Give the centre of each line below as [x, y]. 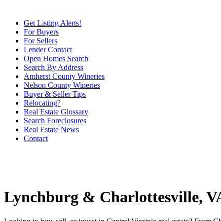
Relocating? [42, 103]
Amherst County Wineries [64, 76]
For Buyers [41, 32]
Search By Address [54, 67]
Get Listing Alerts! [53, 23]
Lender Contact [48, 50]
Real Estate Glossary [56, 112]
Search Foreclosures [55, 121]
